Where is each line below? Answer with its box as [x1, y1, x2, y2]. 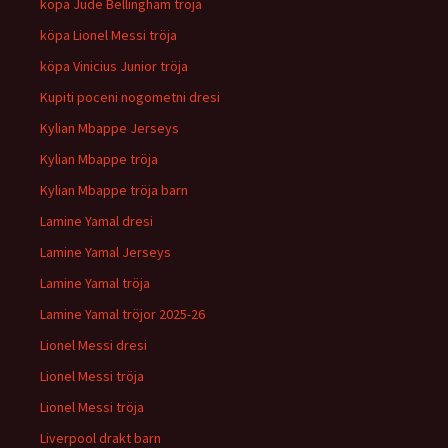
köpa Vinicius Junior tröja [40, 57, 188, 75]
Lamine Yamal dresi [40, 212, 153, 230]
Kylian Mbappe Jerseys [40, 119, 179, 137]
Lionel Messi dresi [40, 336, 147, 354]
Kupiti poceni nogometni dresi [40, 88, 220, 106]
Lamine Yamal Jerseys [40, 243, 171, 261]
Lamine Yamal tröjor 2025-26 [40, 305, 205, 323]
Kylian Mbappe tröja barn [40, 181, 188, 199]
